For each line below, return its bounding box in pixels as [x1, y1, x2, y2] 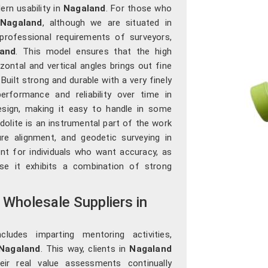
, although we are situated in [42, 17, 172, 28]
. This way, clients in [40, 243, 130, 254]
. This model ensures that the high [16, 45, 172, 57]
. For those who [105, 2, 172, 14]
